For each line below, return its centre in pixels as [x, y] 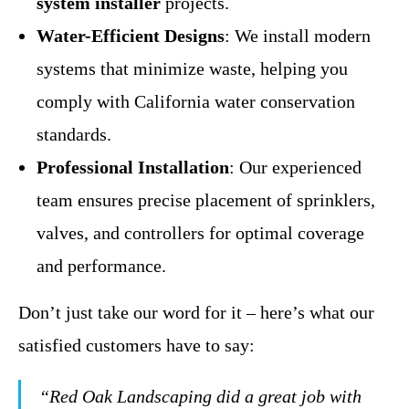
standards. [74, 134]
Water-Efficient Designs [131, 35]
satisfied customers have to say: [136, 345]
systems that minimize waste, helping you [192, 68]
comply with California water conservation [196, 101]
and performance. [101, 265]
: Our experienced [295, 167]
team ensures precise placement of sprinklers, [206, 199]
